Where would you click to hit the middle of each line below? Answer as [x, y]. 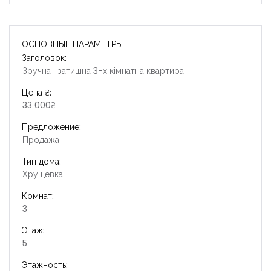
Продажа [41, 140]
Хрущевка [43, 174]
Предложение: [51, 127]
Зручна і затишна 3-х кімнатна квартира [103, 71]
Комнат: [38, 196]
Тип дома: [41, 162]
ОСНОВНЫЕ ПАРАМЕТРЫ [72, 44]
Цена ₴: [37, 93]
